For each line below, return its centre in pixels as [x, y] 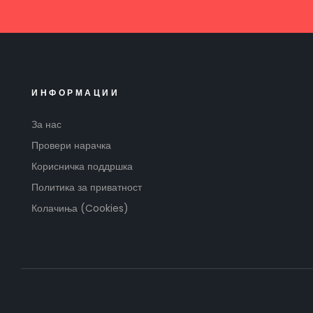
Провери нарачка [71, 145]
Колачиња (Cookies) [80, 208]
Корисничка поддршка [82, 166]
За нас [46, 124]
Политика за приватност [87, 187]
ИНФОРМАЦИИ [75, 92]
